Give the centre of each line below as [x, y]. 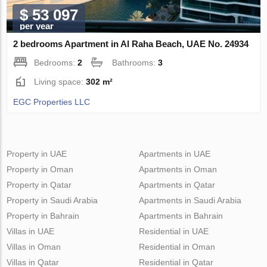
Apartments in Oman [178, 169]
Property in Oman [40, 169]
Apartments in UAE [174, 153]
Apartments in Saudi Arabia [190, 200]
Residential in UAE [173, 231]
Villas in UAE [31, 231]
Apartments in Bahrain [181, 215]
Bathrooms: [135, 62]
